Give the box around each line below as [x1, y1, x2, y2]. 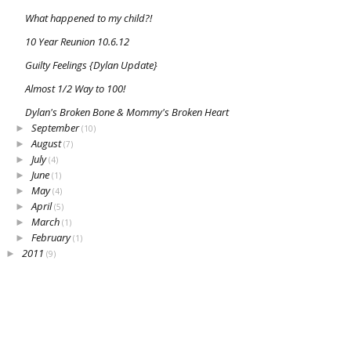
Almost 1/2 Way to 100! [25, 81, 125, 96]
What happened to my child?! [25, 11, 152, 26]
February [31, 230, 73, 245]
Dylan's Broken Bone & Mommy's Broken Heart [25, 105, 229, 120]
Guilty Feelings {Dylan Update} [25, 58, 157, 73]
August [31, 136, 63, 151]
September [31, 121, 81, 136]
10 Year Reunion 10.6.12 [25, 34, 129, 49]
